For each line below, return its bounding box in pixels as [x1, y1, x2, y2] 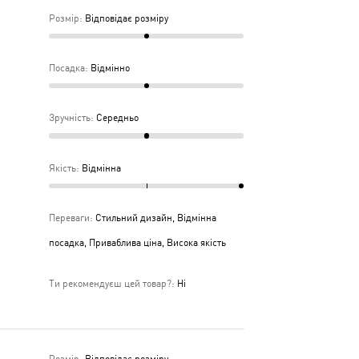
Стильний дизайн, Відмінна [95, 212, 216, 224]
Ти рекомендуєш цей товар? [49, 277, 172, 289]
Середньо [95, 112, 139, 124]
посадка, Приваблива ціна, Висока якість [49, 236, 227, 248]
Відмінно [90, 63, 130, 74]
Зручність [49, 112, 91, 124]
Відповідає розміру [84, 12, 168, 24]
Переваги [49, 212, 91, 224]
